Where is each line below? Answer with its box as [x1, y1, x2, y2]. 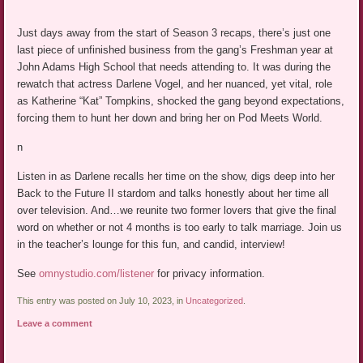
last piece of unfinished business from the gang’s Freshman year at [17, 44, 334, 57]
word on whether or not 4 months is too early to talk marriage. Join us [17, 221, 343, 234]
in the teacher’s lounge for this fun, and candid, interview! [17, 238, 286, 251]
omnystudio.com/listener [39, 267, 155, 280]
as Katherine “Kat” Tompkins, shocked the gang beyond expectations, [17, 95, 345, 108]
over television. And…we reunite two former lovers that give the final [17, 204, 337, 217]
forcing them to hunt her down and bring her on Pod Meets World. [17, 112, 323, 125]
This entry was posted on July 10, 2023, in [17, 296, 186, 306]
